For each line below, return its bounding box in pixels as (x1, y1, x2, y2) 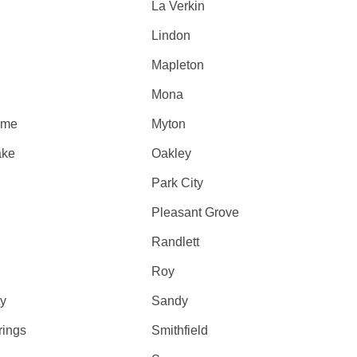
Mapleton (151, 58, 205, 72)
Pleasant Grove (151, 206, 240, 219)
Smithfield (151, 324, 209, 337)
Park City (151, 176, 204, 190)
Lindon (151, 29, 191, 42)
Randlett (151, 235, 200, 249)
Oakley (151, 147, 192, 160)
